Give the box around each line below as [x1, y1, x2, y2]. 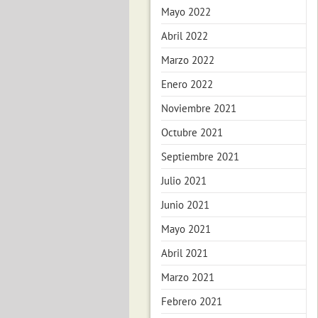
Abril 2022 [161, 29, 208, 43]
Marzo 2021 [161, 270, 214, 284]
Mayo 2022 [161, 5, 211, 18]
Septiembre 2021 [161, 150, 239, 163]
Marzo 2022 [161, 53, 214, 67]
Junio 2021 [161, 198, 209, 212]
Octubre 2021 [161, 126, 223, 139]
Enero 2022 [161, 77, 213, 91]
